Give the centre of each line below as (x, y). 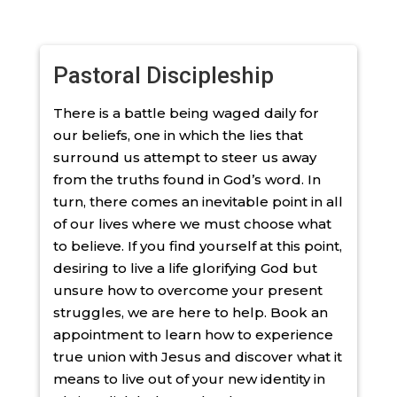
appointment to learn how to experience (193, 334)
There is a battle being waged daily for (186, 113)
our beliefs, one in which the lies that (178, 135)
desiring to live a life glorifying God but (185, 268)
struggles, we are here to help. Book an (190, 312)
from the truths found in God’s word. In (187, 179)
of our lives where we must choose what (192, 223)
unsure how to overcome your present (187, 290)
